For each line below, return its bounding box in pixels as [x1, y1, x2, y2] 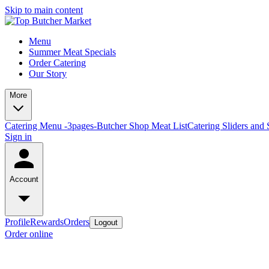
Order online [5, 229, 53, 239]
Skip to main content [5, 5, 83, 15]
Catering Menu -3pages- [5, 121, 97, 131]
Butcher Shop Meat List [97, 121, 187, 131]
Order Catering [29, 58, 86, 68]
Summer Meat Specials [29, 47, 116, 57]
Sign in [5, 131, 32, 142]
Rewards [30, 217, 64, 227]
